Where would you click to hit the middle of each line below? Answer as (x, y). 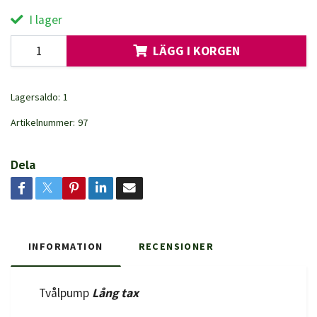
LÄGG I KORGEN (196, 51)
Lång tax (117, 293)
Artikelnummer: (43, 122)
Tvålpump (65, 293)
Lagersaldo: (35, 97)
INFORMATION (66, 246)
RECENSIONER (176, 246)
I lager (44, 19)
